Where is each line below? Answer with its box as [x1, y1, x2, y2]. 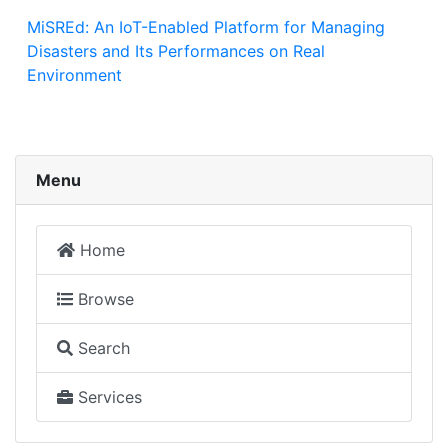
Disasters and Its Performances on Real [27, 40, 325, 61]
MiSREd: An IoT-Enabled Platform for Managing [27, 16, 385, 37]
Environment [27, 64, 122, 85]
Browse [73, 288, 134, 309]
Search [73, 337, 130, 358]
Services [73, 386, 142, 407]
